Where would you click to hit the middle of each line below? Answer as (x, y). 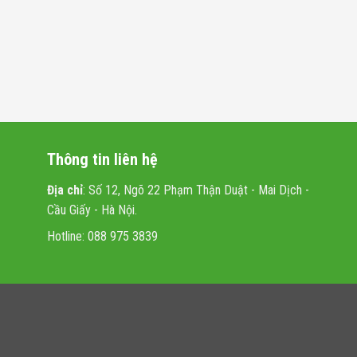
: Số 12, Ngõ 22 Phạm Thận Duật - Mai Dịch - (196, 190)
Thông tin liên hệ (102, 159)
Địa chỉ (65, 190)
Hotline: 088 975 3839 (102, 236)
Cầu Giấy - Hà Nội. (92, 210)
